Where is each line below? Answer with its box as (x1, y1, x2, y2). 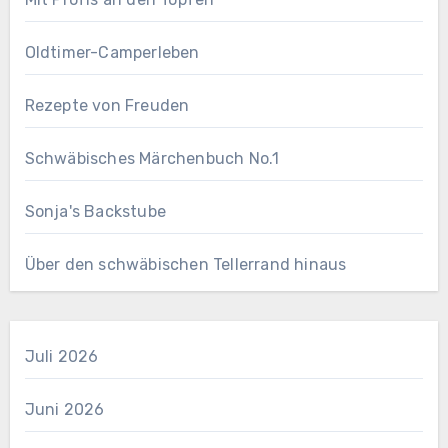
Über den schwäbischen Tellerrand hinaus (24, 254, 347, 274)
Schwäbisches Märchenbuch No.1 (24, 148, 280, 168)
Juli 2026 (24, 346, 99, 366)
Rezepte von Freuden (24, 95, 190, 115)
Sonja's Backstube (24, 201, 166, 221)
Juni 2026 (24, 399, 105, 419)
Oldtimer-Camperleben (24, 42, 200, 62)
